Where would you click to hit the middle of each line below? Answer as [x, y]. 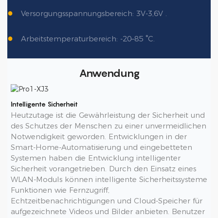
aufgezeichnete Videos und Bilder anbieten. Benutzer [108, 212]
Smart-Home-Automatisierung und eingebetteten [101, 147]
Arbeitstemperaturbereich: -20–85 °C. [88, 39]
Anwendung [109, 73]
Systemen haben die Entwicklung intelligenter [95, 158]
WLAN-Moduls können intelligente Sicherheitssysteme [109, 180]
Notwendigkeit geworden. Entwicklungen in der [99, 137]
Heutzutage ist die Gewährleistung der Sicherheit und [108, 115]
